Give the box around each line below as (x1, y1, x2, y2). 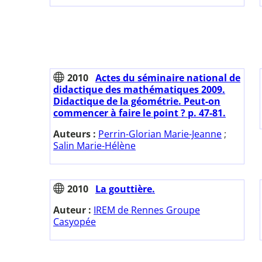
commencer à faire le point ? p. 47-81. (53, 106, 226, 120)
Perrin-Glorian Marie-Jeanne (98, 127, 222, 141)
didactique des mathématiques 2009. (53, 83, 225, 96)
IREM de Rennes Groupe (94, 204, 200, 217)
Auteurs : (53, 127, 98, 141)
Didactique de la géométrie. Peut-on (53, 95, 220, 108)
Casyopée (53, 215, 96, 229)
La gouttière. (95, 182, 155, 196)
